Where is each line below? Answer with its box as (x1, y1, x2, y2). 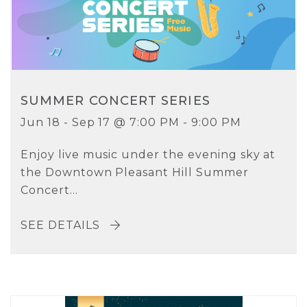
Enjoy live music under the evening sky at (21, 148, 276, 162)
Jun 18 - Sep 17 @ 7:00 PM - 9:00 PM (21, 116, 241, 130)
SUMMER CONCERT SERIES (21, 93, 210, 109)
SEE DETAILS (21, 219, 103, 232)
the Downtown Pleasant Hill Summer (21, 166, 249, 180)
